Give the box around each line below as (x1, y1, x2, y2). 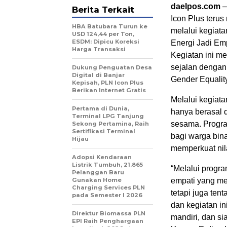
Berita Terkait (72, 5, 134, 15)
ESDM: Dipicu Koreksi (72, 38, 139, 46)
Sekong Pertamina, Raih (72, 120, 149, 128)
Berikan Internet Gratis (72, 87, 146, 94)
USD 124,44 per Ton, (72, 30, 134, 38)
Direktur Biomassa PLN (72, 210, 145, 217)
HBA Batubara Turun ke (72, 23, 147, 30)
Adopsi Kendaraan (72, 154, 132, 161)
